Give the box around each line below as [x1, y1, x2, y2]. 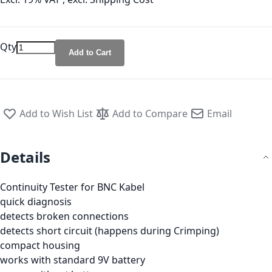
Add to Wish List [19, 106, 93, 120]
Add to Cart [69, 47, 111, 57]
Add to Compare [112, 106, 188, 120]
